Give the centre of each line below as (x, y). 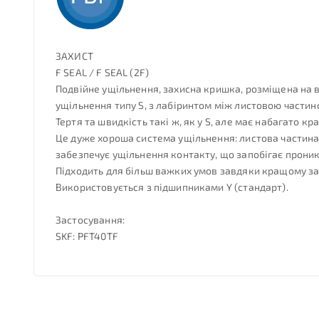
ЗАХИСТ (74, 56)
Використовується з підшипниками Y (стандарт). (172, 187)
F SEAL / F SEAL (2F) (102, 72)
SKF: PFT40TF (87, 236)
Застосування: (90, 220)
